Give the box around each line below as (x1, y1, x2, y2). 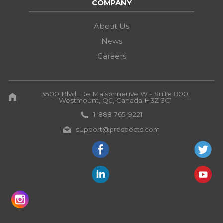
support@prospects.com (76, 125, 160, 133)
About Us (94, 21, 129, 31)
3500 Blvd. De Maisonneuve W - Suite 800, (41, 89, 190, 98)
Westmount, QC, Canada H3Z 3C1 (58, 96, 172, 104)
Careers (97, 51, 126, 61)
